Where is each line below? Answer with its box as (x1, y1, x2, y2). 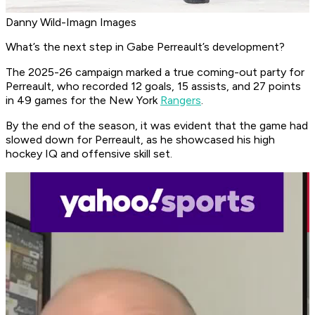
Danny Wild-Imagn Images (6, 15, 136, 30)
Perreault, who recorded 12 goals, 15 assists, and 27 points (6, 79, 301, 94)
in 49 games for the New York (6, 94, 160, 108)
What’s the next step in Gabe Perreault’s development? (6, 40, 285, 54)
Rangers (160, 94, 201, 108)
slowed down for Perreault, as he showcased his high (6, 133, 275, 147)
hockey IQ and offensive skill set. (6, 147, 172, 161)
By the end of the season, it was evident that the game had (6, 119, 308, 133)
